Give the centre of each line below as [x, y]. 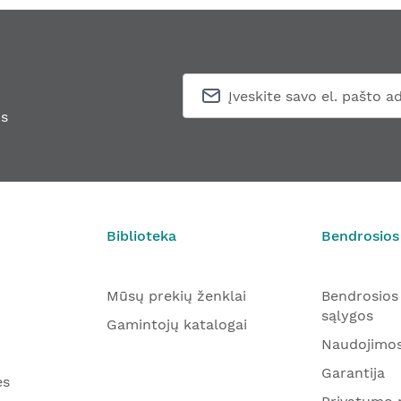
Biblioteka [141, 236]
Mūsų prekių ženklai [176, 296]
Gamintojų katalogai [177, 324]
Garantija [353, 373]
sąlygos [347, 316]
